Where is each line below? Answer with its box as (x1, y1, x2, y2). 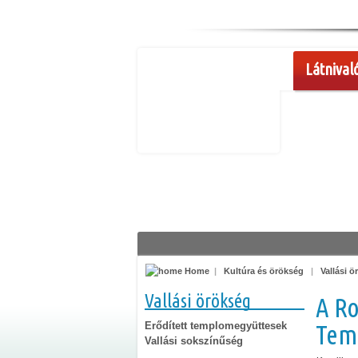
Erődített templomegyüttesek (145, 319, 287, 332)
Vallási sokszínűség (145, 334, 243, 347)
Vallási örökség (145, 290, 251, 312)
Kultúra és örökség (224, 266, 304, 276)
